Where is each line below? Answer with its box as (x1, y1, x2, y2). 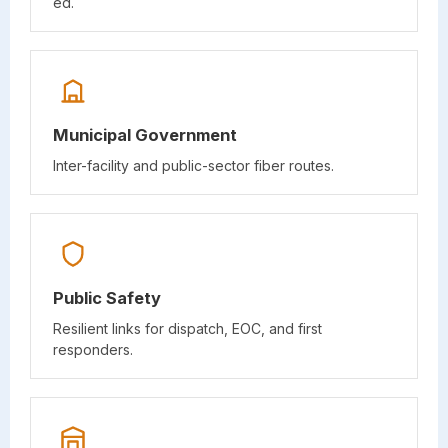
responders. (53, 340, 133, 358)
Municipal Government (53, 124, 237, 145)
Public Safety (53, 287, 161, 308)
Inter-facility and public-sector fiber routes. (53, 156, 334, 174)
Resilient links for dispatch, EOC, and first (53, 319, 322, 337)
